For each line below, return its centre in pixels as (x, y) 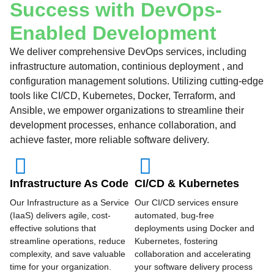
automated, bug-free (175, 215)
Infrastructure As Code (69, 183)
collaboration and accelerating (193, 254)
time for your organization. (61, 266)
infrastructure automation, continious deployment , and (127, 66)
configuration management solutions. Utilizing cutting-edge (137, 81)
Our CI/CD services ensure (187, 202)
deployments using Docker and (195, 228)
